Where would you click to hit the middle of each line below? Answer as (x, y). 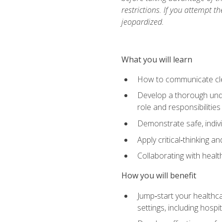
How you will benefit (159, 176)
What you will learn (157, 59)
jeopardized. (142, 22)
